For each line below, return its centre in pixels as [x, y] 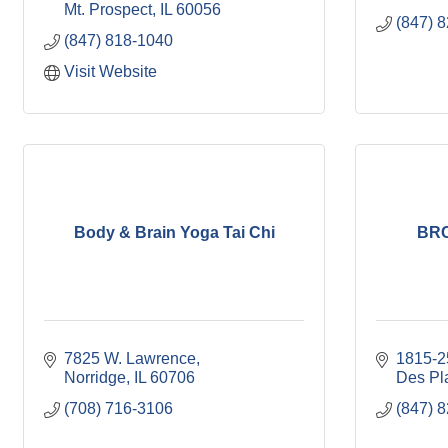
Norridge [95, 377]
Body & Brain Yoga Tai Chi [174, 232]
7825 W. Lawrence [130, 358]
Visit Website [110, 71]
